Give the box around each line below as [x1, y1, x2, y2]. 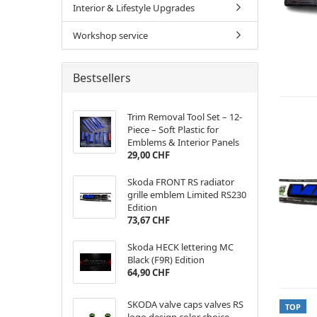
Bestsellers [73, 70, 131, 86]
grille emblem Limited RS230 [127, 188, 246, 201]
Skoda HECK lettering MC [127, 241, 234, 253]
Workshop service [73, 29, 148, 42]
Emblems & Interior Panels [127, 136, 239, 149]
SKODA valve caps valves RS [127, 298, 243, 311]
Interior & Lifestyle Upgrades [73, 1, 195, 14]
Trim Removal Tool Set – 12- [127, 110, 242, 123]
